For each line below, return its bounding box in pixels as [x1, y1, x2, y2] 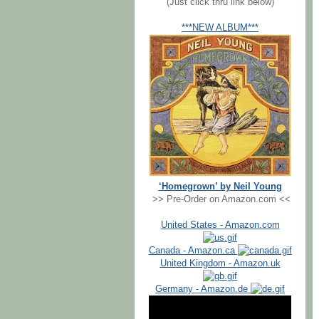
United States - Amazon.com [160, 219, 280, 230]
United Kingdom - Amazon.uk [159, 258, 281, 268]
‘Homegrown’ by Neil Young [158, 181, 282, 192]
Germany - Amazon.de [155, 283, 251, 294]
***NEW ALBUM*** [182, 22, 258, 33]
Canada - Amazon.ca [148, 245, 238, 256]
